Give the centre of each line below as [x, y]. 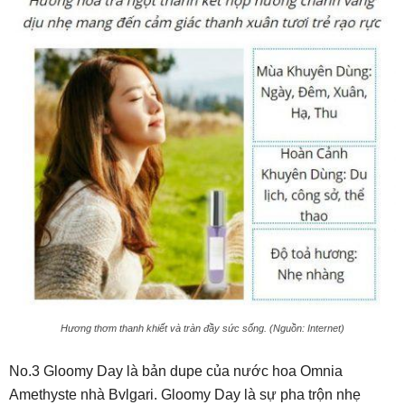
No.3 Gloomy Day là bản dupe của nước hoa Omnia [176, 372]
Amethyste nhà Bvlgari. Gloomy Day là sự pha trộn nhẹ [185, 395]
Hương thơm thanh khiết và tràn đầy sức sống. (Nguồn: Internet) [202, 329]
